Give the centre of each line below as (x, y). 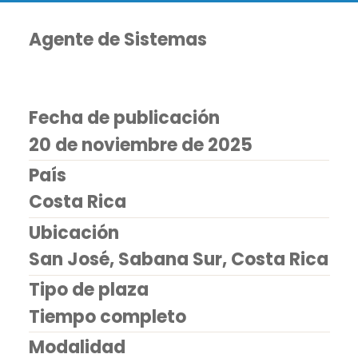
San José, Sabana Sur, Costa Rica (179, 260)
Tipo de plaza (89, 290)
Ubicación (74, 233)
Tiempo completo (108, 316)
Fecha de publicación (125, 118)
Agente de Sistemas (118, 40)
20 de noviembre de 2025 (141, 145)
